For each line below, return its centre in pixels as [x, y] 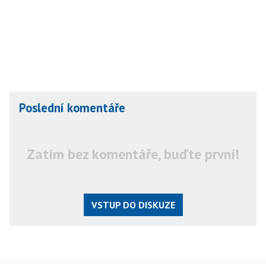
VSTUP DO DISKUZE [133, 205]
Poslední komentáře [72, 107]
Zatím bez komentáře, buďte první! [133, 154]
